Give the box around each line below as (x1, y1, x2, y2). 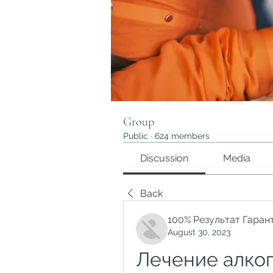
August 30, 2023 (168, 227, 230, 237)
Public (123, 131, 148, 141)
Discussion (140, 152, 189, 164)
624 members (155, 131, 210, 141)
